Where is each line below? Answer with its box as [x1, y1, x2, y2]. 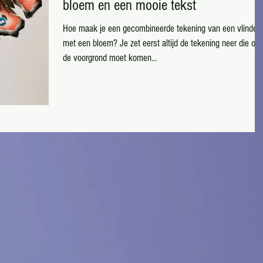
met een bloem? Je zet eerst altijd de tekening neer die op [63, 38, 259, 49]
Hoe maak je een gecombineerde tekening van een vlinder [63, 23, 259, 35]
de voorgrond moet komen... [63, 52, 157, 64]
